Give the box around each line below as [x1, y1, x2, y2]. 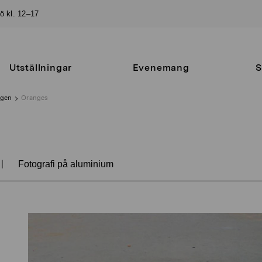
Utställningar [9, 62, 73, 73]
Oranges [21, 94, 49, 102]
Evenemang [132, 62, 189, 73]
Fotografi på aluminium [16, 159, 113, 170]
